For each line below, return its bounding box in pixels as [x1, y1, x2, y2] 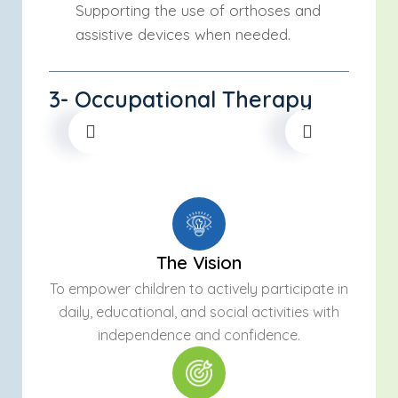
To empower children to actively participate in [50, 280, 348, 298]
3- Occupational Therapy [49, 85, 313, 113]
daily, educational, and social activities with [59, 303, 339, 321]
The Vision [156, 251, 242, 274]
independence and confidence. [98, 326, 300, 344]
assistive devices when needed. [76, 25, 291, 44]
